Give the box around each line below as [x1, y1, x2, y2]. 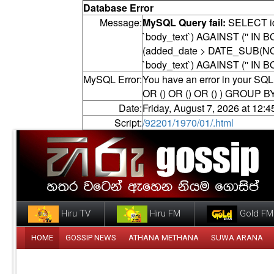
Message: [99, 15, 142, 29]
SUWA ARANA [211, 232, 263, 242]
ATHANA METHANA [128, 232, 199, 242]
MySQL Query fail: [142, 15, 226, 29]
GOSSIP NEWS [65, 232, 116, 242]
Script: [114, 116, 142, 130]
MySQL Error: [83, 72, 142, 86]
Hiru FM [147, 207, 180, 219]
